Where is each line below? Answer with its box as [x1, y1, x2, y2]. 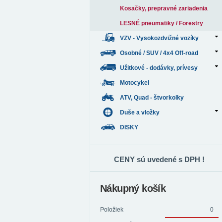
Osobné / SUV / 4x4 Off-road [120, 50, 198, 56]
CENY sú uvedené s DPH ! [114, 155, 205, 164]
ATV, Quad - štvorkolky [120, 94, 185, 101]
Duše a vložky [120, 109, 160, 116]
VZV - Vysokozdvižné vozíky [120, 35, 199, 42]
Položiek [100, 206, 123, 213]
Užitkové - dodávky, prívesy [120, 64, 198, 71]
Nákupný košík [100, 183, 166, 194]
